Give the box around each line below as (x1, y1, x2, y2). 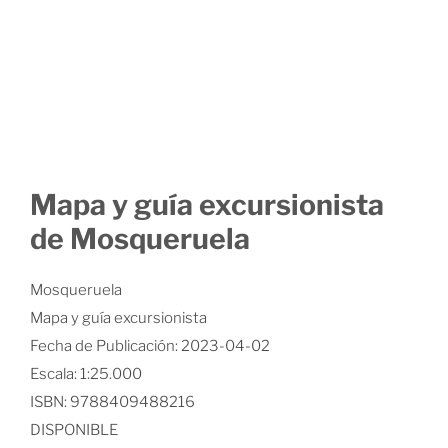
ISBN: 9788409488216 (30, 392, 195, 411)
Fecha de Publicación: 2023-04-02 (30, 336, 270, 355)
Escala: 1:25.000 (30, 364, 142, 383)
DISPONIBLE (30, 420, 118, 439)
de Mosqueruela (30, 221, 250, 256)
